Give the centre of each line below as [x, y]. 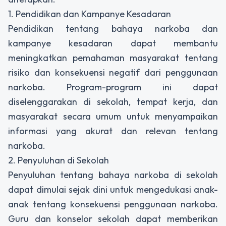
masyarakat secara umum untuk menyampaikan [113, 116]
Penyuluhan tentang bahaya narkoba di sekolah [113, 175]
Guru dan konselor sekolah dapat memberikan [113, 218]
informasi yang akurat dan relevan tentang [113, 131]
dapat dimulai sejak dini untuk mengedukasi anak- [113, 189]
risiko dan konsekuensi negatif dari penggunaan [113, 72]
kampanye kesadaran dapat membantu [113, 43]
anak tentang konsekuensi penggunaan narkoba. [113, 204]
